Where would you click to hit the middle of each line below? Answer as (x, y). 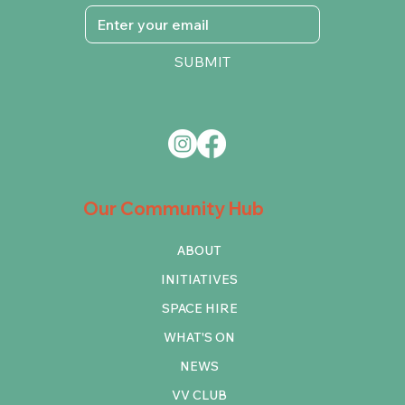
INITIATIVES (200, 279)
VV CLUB (200, 395)
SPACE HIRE (200, 308)
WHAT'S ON (200, 337)
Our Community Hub (173, 209)
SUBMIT (202, 62)
